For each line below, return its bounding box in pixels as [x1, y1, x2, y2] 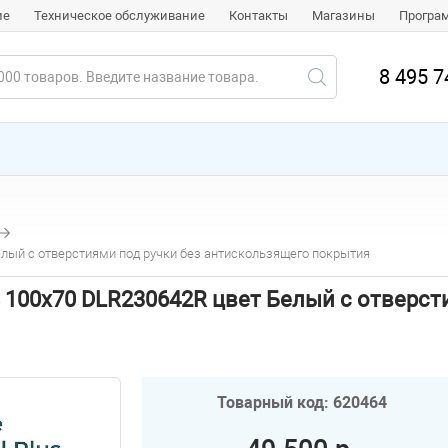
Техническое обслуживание [34, 8, 205, 23]
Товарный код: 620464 [217, 392, 387, 412]
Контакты [229, 8, 288, 23]
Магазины [312, 8, 375, 23]
